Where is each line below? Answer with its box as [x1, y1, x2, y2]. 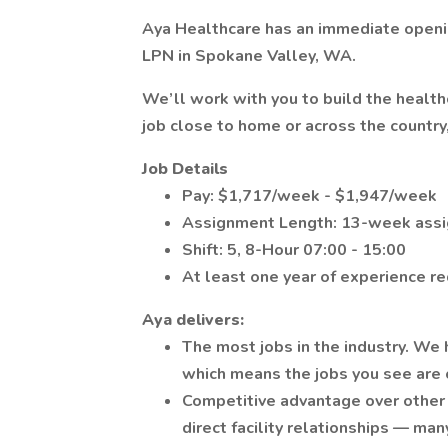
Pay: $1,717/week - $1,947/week [182, 185, 437, 207]
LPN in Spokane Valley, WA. [142, 45, 356, 67]
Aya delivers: [142, 309, 246, 331]
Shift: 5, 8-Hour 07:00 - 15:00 [182, 239, 406, 261]
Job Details [142, 158, 228, 180]
